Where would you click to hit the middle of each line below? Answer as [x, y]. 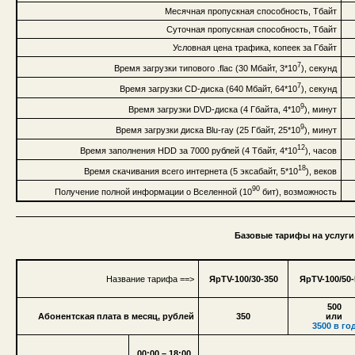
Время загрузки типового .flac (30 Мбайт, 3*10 [206, 68]
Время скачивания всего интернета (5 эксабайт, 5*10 [191, 171]
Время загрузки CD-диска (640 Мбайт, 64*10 [208, 88]
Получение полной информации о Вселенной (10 [153, 191]
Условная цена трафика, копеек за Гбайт [255, 47]
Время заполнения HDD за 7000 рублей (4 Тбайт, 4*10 [189, 150]
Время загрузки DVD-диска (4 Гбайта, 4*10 [214, 109]
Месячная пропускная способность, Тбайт [251, 11]
